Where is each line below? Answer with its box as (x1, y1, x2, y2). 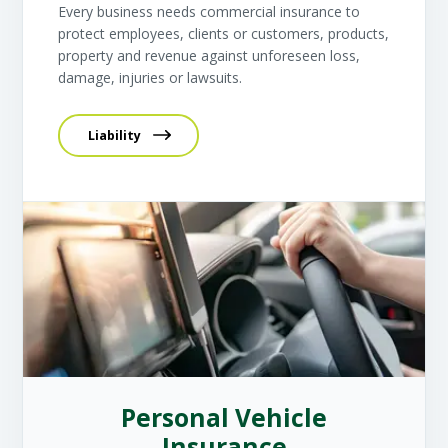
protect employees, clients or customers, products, (58, 24, 390, 44)
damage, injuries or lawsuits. (58, 68, 243, 88)
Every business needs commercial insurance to (58, 2, 361, 22)
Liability (88, 126, 142, 144)
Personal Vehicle (121, 401, 327, 435)
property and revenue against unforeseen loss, (58, 46, 361, 66)
